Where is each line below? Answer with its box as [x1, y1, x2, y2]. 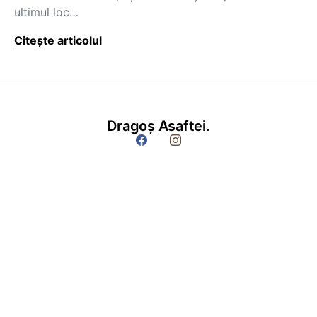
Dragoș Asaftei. [107, 117, 210, 134]
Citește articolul [14, 33, 102, 47]
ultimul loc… [14, 5, 79, 19]
